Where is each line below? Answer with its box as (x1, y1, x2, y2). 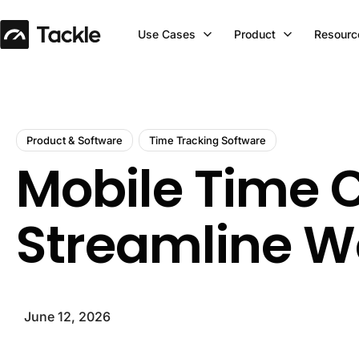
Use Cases (138, 27, 196, 41)
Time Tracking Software (149, 134, 266, 147)
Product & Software (26, 134, 123, 147)
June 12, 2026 (24, 308, 111, 325)
